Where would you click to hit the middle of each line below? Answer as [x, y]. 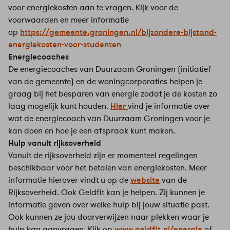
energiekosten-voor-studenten [65, 44]
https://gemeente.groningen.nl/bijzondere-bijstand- [118, 32]
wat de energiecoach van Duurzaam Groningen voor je [109, 118]
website [145, 180]
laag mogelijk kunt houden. [59, 106]
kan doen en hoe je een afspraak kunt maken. [92, 131]
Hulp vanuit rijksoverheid [55, 143]
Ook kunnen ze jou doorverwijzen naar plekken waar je [109, 217]
